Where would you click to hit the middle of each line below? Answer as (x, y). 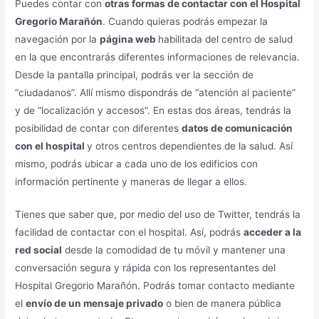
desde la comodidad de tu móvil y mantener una (174, 250)
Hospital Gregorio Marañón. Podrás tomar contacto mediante (155, 286)
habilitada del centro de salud (226, 39)
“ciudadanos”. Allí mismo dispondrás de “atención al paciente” (156, 92)
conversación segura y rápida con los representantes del (146, 268)
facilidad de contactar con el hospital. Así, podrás (130, 232)
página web (129, 39)
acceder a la (273, 232)
